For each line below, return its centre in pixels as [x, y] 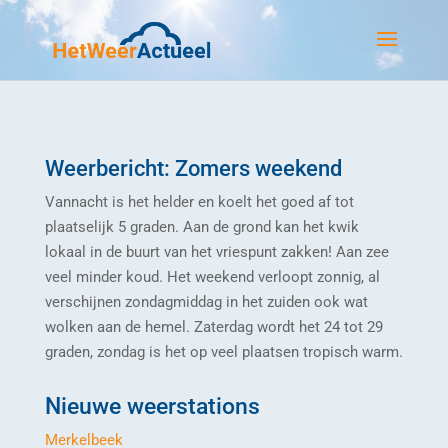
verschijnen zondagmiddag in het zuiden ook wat [206, 302]
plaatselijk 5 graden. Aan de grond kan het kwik [201, 227]
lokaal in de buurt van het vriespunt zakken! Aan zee [216, 252]
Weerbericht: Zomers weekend [193, 168]
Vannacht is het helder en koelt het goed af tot [199, 202]
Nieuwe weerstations [152, 406]
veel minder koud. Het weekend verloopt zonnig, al [212, 277]
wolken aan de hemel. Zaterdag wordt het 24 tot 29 [213, 327]
